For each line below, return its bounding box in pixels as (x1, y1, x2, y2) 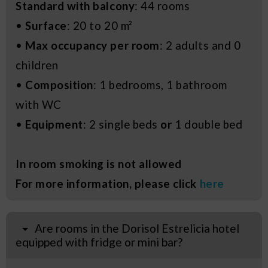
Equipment (25, 117, 83, 131)
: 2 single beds (83, 117, 161, 131)
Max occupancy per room (25, 38, 160, 52)
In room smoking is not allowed (16, 157, 182, 170)
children (16, 58, 59, 72)
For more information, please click (16, 176, 200, 190)
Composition (25, 78, 93, 92)
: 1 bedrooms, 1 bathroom (93, 78, 227, 92)
